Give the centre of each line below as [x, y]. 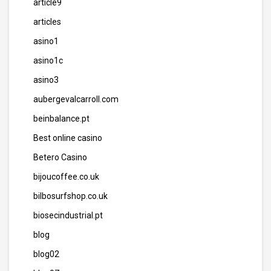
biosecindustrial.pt [68, 215]
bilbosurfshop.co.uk [70, 196]
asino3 [46, 80]
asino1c [48, 60]
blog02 [46, 254]
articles [47, 22]
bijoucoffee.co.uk [66, 177]
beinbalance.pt [61, 119]
